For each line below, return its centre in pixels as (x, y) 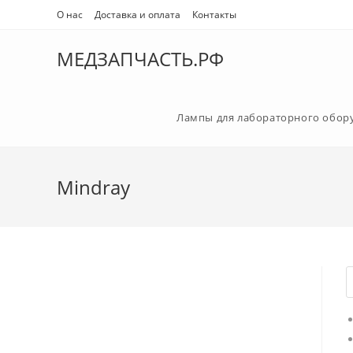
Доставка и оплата (137, 15)
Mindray (93, 187)
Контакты (214, 15)
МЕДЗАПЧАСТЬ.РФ (140, 59)
